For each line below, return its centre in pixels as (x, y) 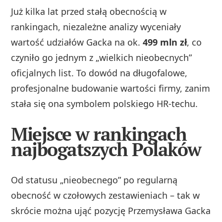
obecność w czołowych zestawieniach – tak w (106, 195)
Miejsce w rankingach (99, 134)
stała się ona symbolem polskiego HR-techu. (105, 103)
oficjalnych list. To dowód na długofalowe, (99, 73)
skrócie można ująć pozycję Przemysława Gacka (111, 210)
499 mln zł (165, 42)
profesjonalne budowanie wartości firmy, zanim (111, 88)
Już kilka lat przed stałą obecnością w (89, 11)
